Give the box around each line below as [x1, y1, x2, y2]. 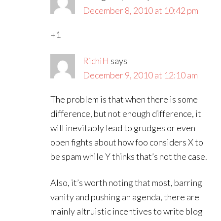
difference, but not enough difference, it [50, 108, 202, 119]
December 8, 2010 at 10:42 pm [83, 5, 199, 16]
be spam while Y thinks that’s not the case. [50, 151, 208, 162]
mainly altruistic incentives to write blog [50, 206, 203, 217]
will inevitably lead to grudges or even [50, 122, 196, 133]
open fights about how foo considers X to [50, 137, 204, 147]
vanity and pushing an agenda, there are [50, 191, 200, 202]
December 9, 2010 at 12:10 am [83, 70, 198, 80]
